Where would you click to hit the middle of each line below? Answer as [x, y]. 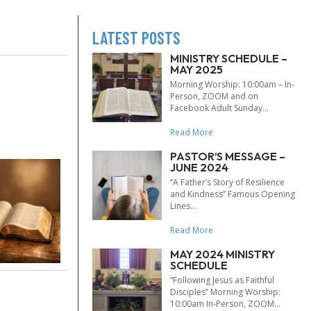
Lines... [183, 206]
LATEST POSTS [136, 38]
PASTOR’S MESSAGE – [228, 156]
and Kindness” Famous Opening [233, 194]
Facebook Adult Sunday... [219, 108]
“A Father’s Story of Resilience [227, 182]
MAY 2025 [196, 69]
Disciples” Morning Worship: [225, 292]
